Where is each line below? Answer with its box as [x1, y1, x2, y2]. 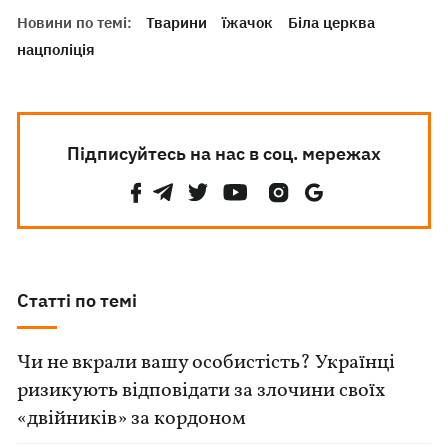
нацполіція [17, 40, 96, 59]
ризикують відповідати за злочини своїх [17, 377, 386, 405]
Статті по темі [17, 289, 138, 312]
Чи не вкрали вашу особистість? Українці [17, 349, 396, 377]
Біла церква [288, 13, 376, 32]
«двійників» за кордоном [17, 405, 247, 433]
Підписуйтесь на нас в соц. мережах [66, 142, 381, 165]
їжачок [222, 13, 274, 32]
